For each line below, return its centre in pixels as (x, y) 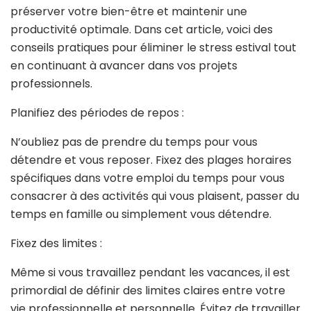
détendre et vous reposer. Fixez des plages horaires (151, 160)
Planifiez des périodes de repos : (99, 112)
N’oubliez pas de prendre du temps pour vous (134, 142)
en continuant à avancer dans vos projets (124, 65)
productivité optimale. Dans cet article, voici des (142, 29)
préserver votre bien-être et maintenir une (129, 11)
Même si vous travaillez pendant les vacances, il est (150, 272)
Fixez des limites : (56, 243)
